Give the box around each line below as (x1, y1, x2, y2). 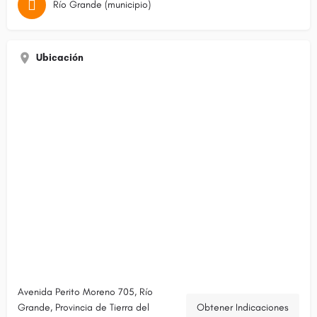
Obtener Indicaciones (197, 301, 289, 314)
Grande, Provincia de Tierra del (18, 301, 149, 314)
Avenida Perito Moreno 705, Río (18, 286, 153, 299)
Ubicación (36, 52, 83, 64)
